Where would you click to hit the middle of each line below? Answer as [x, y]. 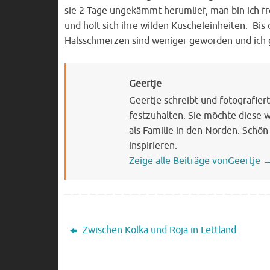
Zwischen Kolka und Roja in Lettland [158, 230]
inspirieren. [153, 146]
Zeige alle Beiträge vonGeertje [196, 161]
